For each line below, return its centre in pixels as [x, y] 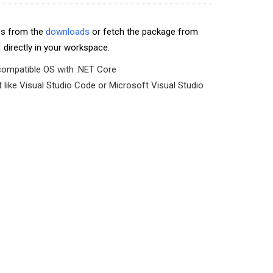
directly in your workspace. [55, 48]
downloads [68, 32]
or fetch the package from [144, 32]
